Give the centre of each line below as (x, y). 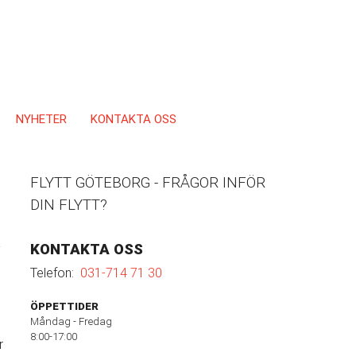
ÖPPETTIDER (64, 306)
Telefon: (55, 273)
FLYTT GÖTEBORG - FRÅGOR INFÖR (147, 183)
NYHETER (41, 119)
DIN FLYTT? (68, 205)
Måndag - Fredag (71, 321)
